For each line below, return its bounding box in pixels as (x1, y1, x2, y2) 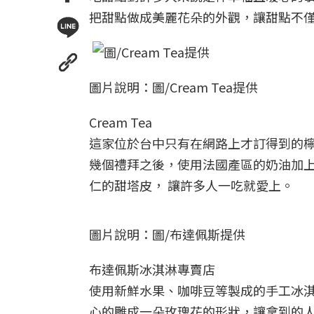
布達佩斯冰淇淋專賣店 (89, 260, 215, 278)
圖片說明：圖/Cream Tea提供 (89, 78, 258, 96)
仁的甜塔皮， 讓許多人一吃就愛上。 (89, 176, 294, 194)
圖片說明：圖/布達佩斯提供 (89, 225, 245, 243)
